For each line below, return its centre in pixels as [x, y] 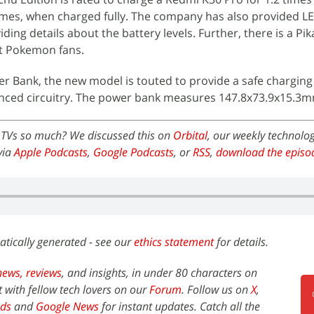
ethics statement [174, 241]
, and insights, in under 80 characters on [159, 272]
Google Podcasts [134, 152]
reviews [44, 272]
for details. [241, 241]
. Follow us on [216, 289]
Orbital [190, 135]
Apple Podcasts [51, 152]
